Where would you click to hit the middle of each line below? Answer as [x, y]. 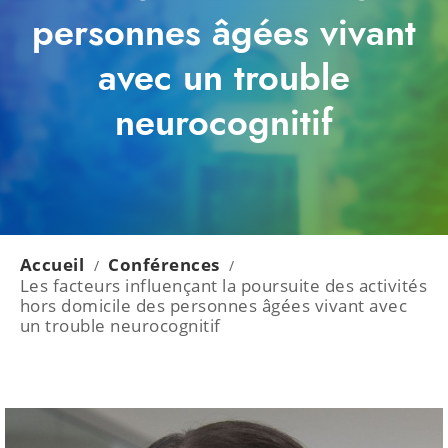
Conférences [164, 264]
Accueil [52, 264]
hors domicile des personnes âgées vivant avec [213, 305]
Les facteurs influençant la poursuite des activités [223, 285]
